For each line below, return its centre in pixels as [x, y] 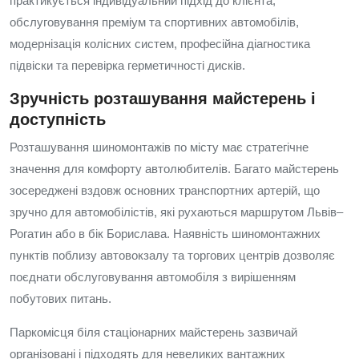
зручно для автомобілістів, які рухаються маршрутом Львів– [176, 212]
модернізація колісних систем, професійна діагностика [160, 44]
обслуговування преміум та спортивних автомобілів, [154, 22]
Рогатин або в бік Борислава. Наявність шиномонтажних [165, 234]
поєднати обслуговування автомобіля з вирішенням [153, 277]
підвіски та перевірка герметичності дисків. [127, 65]
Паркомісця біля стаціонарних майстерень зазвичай [153, 332]
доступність [58, 119]
